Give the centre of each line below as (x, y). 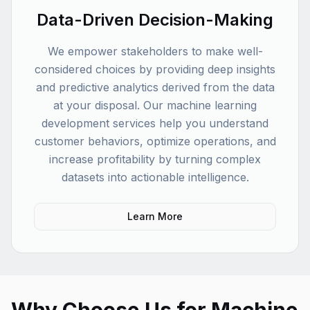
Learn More (155, 216)
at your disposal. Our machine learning (155, 105)
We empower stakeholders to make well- (155, 51)
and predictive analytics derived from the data (155, 87)
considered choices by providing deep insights (155, 69)
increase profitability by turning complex (155, 159)
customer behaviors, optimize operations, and (155, 141)
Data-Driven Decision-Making (155, 20)
